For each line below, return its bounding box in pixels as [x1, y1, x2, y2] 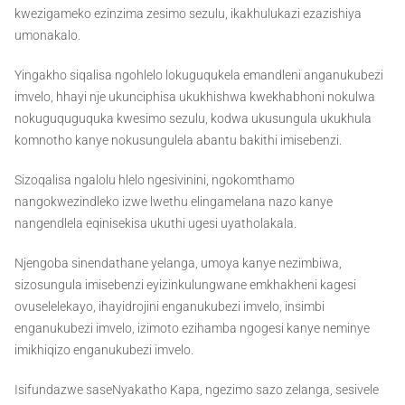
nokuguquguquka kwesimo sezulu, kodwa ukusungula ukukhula [14, 111, 372, 127]
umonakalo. [14, 28, 80, 43]
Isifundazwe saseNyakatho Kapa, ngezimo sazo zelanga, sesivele [14, 382, 379, 398]
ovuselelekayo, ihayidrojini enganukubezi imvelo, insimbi [14, 299, 325, 315]
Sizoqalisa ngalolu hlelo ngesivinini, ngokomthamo [14, 173, 295, 188]
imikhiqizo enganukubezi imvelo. [14, 343, 193, 358]
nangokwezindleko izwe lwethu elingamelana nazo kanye [14, 194, 333, 210]
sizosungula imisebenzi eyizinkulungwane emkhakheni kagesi [14, 278, 356, 293]
